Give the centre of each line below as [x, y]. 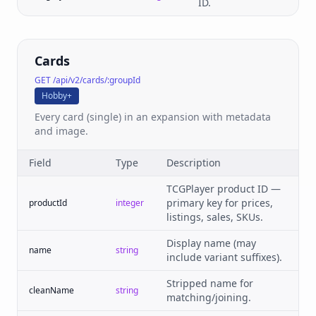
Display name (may [211, 243]
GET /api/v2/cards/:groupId [87, 80]
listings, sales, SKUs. [215, 217]
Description [194, 163]
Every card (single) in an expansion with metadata [153, 117]
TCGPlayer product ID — [224, 189]
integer [130, 203]
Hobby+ [57, 96]
